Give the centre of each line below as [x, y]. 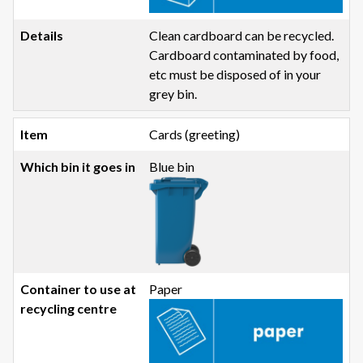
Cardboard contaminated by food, [244, 54]
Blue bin [172, 166]
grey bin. [173, 93]
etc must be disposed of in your [235, 74]
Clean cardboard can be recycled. [242, 35]
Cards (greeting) [195, 134]
